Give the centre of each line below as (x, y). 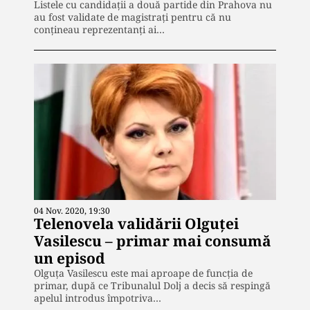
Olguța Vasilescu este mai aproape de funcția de (143, 273)
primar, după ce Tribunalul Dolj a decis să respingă (152, 285)
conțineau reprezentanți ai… (99, 30)
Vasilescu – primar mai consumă (153, 240)
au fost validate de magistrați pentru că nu (133, 17)
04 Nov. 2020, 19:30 (72, 210)
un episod (70, 258)
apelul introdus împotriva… (98, 298)
